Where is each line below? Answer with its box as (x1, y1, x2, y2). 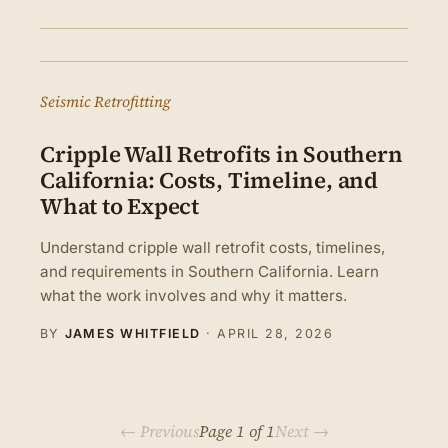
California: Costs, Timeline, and (40, 165, 378, 197)
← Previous (119, 419, 199, 442)
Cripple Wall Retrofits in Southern (40, 139, 403, 171)
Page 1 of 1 (198, 419, 275, 442)
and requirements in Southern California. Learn (40, 261, 379, 281)
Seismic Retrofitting (40, 90, 171, 112)
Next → (274, 419, 329, 442)
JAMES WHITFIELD (64, 325, 201, 341)
